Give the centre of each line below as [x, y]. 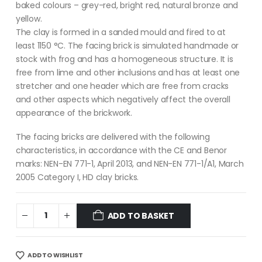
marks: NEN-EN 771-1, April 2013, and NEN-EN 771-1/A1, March [130, 163]
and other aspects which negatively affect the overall [123, 100]
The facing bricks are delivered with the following [113, 137]
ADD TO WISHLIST [55, 255]
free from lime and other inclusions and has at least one [128, 73]
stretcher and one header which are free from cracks [122, 86]
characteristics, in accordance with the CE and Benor [121, 150]
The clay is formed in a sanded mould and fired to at [120, 32]
